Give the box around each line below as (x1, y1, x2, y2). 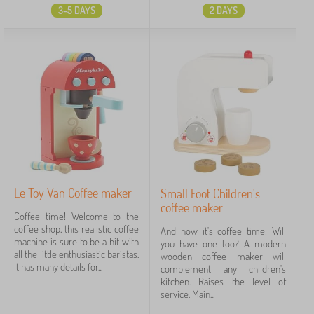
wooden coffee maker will (161, 250, 286, 263)
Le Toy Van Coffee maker (14, 185, 132, 200)
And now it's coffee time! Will (161, 224, 286, 238)
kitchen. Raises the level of (161, 275, 286, 288)
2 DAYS (209, 4, 238, 16)
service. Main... (161, 287, 214, 301)
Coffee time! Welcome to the (14, 210, 139, 223)
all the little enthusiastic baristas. (14, 247, 139, 261)
